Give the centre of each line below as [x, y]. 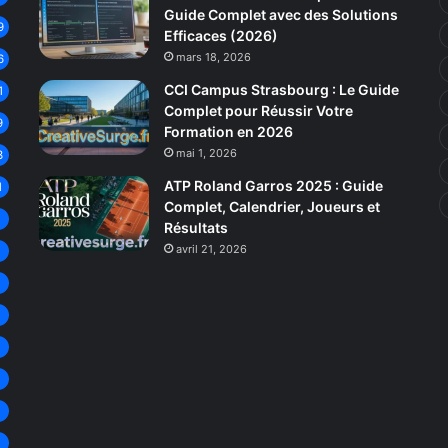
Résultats [195, 227]
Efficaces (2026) [220, 35]
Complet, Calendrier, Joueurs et [271, 206]
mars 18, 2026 [213, 57]
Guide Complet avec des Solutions [280, 14]
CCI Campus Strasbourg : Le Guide [281, 89]
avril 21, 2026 [211, 249]
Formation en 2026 [228, 131]
